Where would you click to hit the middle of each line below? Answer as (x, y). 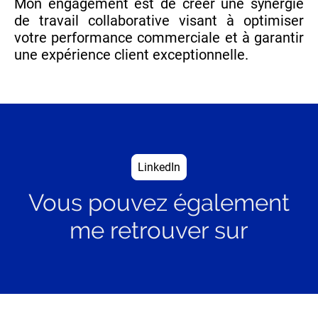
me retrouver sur (159, 231)
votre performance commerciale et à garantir (159, 38)
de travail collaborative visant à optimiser (159, 21)
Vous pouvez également (159, 203)
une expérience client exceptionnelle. (131, 55)
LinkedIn (159, 168)
